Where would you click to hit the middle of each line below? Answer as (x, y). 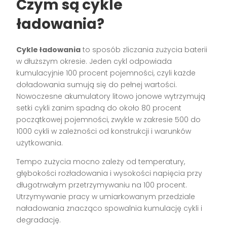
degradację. (39, 220)
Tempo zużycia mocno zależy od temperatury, (101, 162)
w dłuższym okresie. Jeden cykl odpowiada (94, 62)
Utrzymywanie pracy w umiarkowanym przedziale (106, 197)
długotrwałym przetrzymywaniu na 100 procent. (102, 185)
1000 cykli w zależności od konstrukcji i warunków (104, 131)
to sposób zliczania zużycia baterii (144, 50)
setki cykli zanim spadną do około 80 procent (99, 108)
